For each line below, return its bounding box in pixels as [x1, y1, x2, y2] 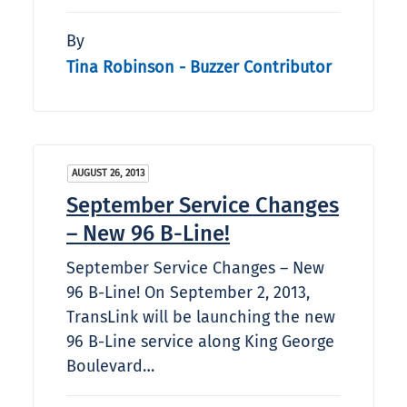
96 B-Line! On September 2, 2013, [66, 283, 310, 303]
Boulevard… [66, 356, 154, 377]
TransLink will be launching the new [66, 307, 335, 328]
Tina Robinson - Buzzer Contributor [66, 56, 332, 77]
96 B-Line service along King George [66, 332, 334, 352]
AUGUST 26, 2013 [72, 167, 144, 180]
